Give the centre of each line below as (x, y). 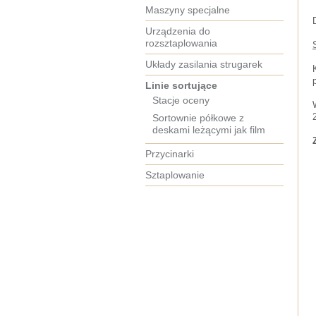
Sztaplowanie (175, 175)
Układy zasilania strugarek (204, 64)
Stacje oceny (181, 100)
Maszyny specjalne (188, 10)
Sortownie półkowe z (198, 118)
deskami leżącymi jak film (209, 130)
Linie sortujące (181, 85)
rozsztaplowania (181, 43)
